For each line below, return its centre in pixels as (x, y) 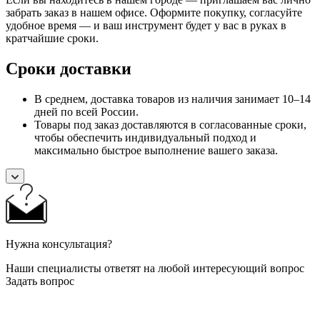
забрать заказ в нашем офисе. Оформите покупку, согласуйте (154, 12)
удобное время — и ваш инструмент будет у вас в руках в (146, 25)
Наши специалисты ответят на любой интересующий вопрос (155, 268)
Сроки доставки (69, 68)
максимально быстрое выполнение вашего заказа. (156, 150)
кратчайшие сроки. (52, 38)
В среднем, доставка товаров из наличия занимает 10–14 (172, 99)
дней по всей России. (86, 111)
